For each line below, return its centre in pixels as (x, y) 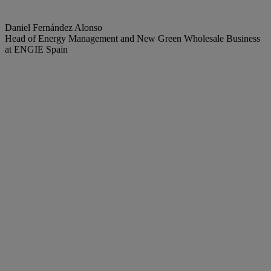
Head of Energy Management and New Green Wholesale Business (132, 38)
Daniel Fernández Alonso (54, 27)
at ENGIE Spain (36, 49)
